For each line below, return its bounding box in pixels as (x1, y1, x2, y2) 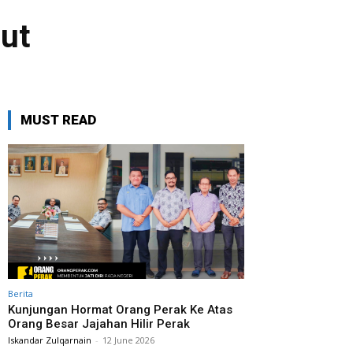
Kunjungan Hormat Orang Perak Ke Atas (8, 303, 232, 317)
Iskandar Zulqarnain (8, 334, 91, 346)
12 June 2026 (102, 334, 154, 346)
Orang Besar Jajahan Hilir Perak (8, 317, 190, 331)
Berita (8, 288, 33, 299)
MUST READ (20, 112, 96, 128)
